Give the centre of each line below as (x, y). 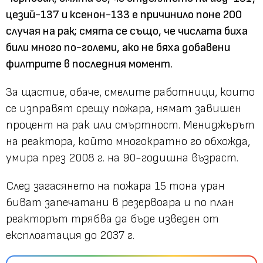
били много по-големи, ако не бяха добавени (118, 47)
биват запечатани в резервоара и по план (120, 202)
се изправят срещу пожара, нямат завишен (124, 108)
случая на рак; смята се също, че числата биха (127, 31)
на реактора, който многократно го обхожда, (128, 141)
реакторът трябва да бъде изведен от (112, 219)
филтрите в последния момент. (89, 64)
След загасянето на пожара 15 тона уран (115, 186)
